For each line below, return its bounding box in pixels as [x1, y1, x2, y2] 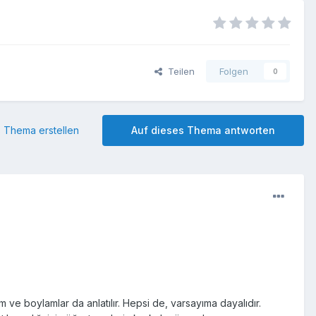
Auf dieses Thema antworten [131, 124, 275, 137]
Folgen [219, 66, 248, 78]
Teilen [162, 66, 195, 78]
